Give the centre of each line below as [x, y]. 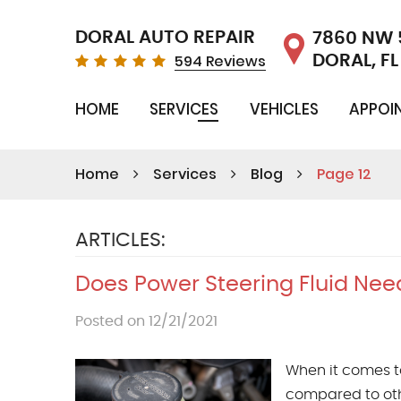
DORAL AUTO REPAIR [165, 38]
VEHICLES [284, 110]
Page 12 [344, 175]
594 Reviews [220, 62]
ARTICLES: [120, 240]
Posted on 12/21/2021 [146, 322]
